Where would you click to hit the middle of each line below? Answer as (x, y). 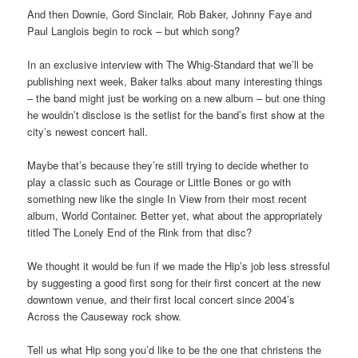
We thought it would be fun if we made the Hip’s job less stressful (179, 266)
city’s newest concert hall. (88, 131)
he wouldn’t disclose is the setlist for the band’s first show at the (176, 114)
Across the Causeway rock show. (105, 316)
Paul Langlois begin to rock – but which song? (134, 30)
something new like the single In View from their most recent (167, 199)
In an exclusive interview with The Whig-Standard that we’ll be (171, 64)
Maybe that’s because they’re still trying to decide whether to (168, 165)
